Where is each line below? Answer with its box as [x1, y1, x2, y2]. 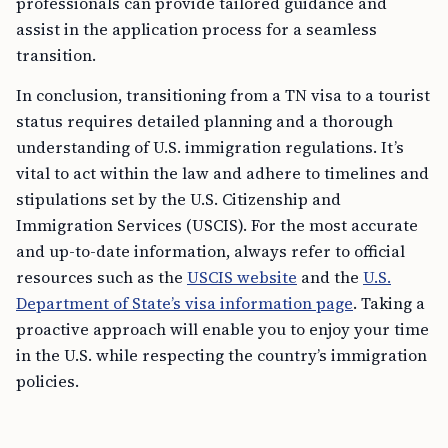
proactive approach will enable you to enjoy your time [16, 318, 429, 341]
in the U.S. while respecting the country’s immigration [16, 344, 427, 367]
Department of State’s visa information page [16, 292, 353, 315]
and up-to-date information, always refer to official [16, 240, 405, 263]
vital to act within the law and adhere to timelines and [16, 162, 429, 185]
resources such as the [16, 266, 187, 289]
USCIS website [187, 266, 297, 289]
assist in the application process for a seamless [16, 18, 377, 41]
